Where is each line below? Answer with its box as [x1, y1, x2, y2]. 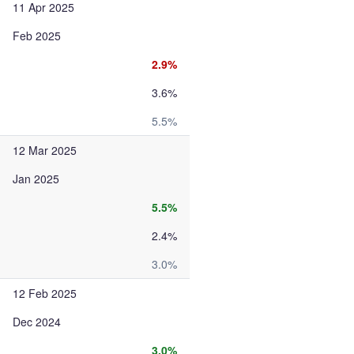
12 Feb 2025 [13, 285, 77, 301]
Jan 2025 [13, 171, 59, 186]
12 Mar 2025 [13, 142, 77, 158]
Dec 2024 [13, 314, 61, 330]
